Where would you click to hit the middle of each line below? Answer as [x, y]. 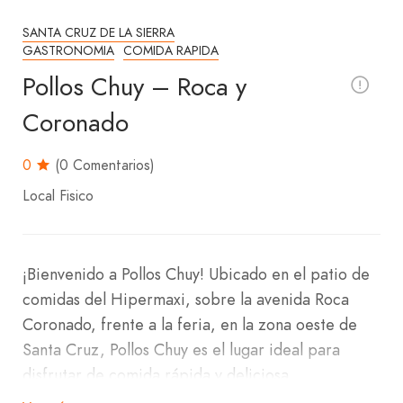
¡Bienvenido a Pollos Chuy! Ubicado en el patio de [196, 274]
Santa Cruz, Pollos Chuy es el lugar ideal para [181, 349]
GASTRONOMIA [68, 51]
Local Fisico [58, 196]
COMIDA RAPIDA [171, 51]
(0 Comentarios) [105, 166]
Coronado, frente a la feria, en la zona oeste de [190, 324]
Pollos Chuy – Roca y [134, 87]
